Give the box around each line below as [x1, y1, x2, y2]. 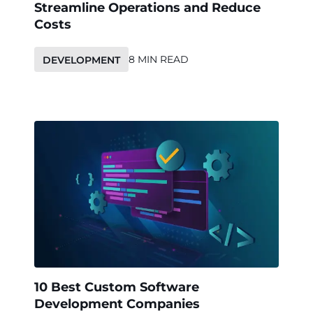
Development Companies [34, 296, 200, 312]
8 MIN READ [129, 52, 189, 66]
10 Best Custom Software [34, 279, 199, 295]
